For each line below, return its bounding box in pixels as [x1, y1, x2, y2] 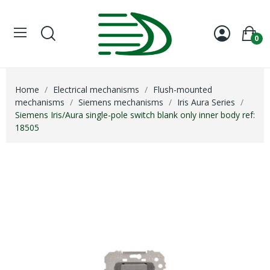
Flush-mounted [153, 83, 212, 95]
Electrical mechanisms [53, 83, 139, 95]
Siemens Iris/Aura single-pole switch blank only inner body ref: [15, 108, 255, 121]
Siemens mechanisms [78, 96, 163, 108]
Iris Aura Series [177, 96, 235, 108]
